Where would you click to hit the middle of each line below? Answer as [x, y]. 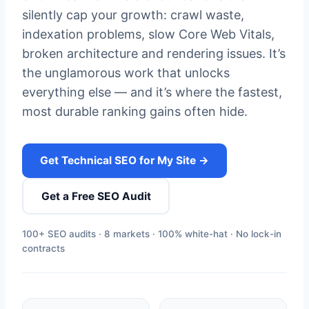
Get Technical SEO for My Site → [124, 160]
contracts [43, 248]
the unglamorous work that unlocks [126, 73]
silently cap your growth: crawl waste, [133, 15]
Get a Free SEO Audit [96, 196]
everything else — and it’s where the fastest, [152, 92]
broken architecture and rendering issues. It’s [154, 53]
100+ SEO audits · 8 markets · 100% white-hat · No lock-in [152, 234]
